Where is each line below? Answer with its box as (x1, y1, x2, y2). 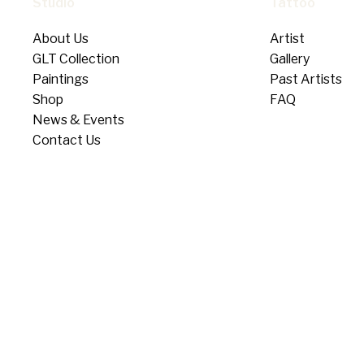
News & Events (32, 111, 124, 128)
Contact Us (32, 132, 101, 148)
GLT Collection (32, 50, 119, 67)
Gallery (269, 50, 310, 67)
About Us (32, 30, 89, 46)
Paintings (32, 71, 89, 87)
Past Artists (269, 71, 342, 87)
